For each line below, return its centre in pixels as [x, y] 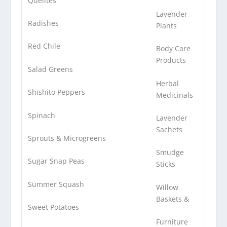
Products [171, 60]
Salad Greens [51, 69]
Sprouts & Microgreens [67, 138]
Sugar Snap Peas [56, 161]
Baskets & [173, 199]
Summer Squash [56, 184]
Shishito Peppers [57, 92]
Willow [167, 187]
